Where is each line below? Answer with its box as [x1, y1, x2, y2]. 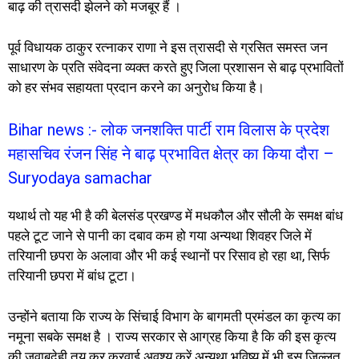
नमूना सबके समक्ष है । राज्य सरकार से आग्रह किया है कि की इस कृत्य [8, 328, 336, 345]
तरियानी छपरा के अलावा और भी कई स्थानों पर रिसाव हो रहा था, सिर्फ [8, 248, 329, 264]
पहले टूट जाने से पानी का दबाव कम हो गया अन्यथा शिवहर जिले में [8, 228, 312, 244]
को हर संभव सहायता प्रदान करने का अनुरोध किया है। [8, 79, 264, 95]
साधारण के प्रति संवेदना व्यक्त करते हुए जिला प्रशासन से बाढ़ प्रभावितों [8, 58, 344, 75]
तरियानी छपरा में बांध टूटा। [8, 268, 136, 284]
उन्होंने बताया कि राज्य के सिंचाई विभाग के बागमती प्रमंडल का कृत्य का [8, 308, 341, 325]
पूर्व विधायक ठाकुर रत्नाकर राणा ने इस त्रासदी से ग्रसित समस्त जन [8, 38, 328, 55]
